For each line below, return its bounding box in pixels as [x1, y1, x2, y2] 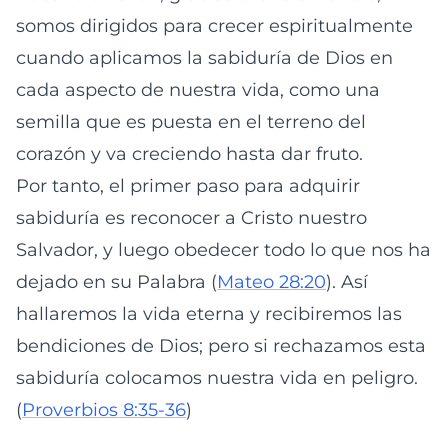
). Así [326, 271, 368, 293]
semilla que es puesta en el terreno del [16, 111, 366, 133]
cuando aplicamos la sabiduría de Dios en [16, 47, 393, 69]
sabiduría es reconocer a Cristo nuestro [16, 207, 367, 229]
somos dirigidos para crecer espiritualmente [16, 15, 413, 37]
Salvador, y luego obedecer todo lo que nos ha [16, 239, 431, 261]
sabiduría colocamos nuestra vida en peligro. [16, 367, 418, 389]
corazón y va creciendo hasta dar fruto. [16, 143, 363, 165]
